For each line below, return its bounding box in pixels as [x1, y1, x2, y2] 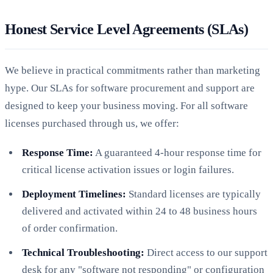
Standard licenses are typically [126, 188, 261, 200]
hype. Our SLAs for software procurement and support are [5, 82, 255, 94]
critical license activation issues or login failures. [22, 163, 234, 175]
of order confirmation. [22, 222, 118, 234]
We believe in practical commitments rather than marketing [5, 64, 260, 76]
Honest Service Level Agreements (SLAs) [5, 21, 249, 37]
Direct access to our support [144, 246, 268, 258]
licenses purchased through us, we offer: [5, 117, 179, 129]
